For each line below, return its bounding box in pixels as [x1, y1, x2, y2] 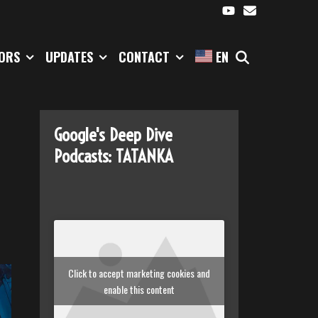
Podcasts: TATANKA [54, 145, 173, 167]
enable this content [104, 282, 175, 297]
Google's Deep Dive [54, 124, 172, 146]
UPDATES [45, 48, 93, 66]
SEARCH [256, 47, 299, 65]
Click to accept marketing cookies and [68, 265, 210, 281]
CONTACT [118, 48, 170, 66]
